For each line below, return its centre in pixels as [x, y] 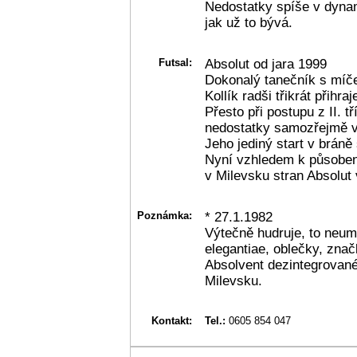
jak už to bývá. [249, 22]
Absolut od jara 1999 [266, 64]
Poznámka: [165, 215]
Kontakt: [172, 320]
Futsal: [175, 62]
